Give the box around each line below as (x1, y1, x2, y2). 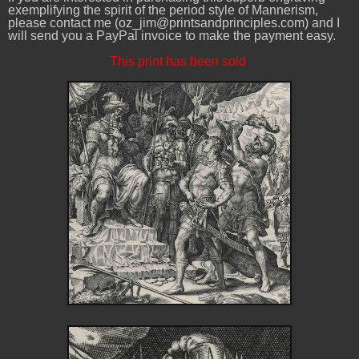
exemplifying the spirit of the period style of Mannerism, (8, 3, 318, 18)
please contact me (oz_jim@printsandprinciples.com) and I (8, 16, 340, 30)
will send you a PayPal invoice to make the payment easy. (8, 29, 336, 43)
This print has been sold (110, 54, 249, 68)
